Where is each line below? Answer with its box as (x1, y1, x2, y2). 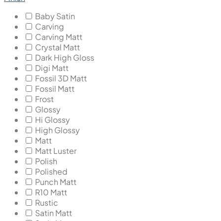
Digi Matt (35, 62, 69, 73)
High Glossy (35, 124, 80, 135)
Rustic (35, 197, 58, 208)
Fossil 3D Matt (35, 73, 87, 83)
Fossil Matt (35, 83, 74, 94)
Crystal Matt (35, 41, 80, 52)
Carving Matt (35, 31, 82, 42)
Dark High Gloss (35, 52, 94, 63)
